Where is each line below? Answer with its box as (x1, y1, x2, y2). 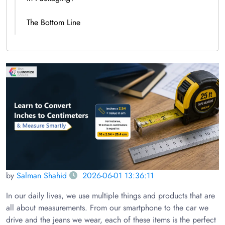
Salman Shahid (17, 170, 67, 181)
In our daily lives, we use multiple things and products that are (6, 190, 215, 201)
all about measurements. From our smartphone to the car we (6, 202, 208, 213)
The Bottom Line (27, 17, 80, 28)
